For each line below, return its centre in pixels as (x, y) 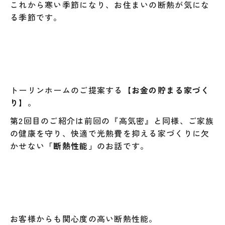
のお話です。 (123, 146)
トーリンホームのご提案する (67, 90)
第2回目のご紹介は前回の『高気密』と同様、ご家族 (112, 121)
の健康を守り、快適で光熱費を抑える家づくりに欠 (110, 133)
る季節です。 (36, 17)
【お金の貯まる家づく (166, 90)
